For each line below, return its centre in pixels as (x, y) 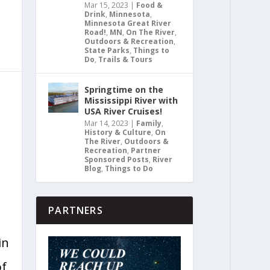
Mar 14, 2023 (107, 124)
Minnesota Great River (128, 24)
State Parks (107, 51)
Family (149, 124)
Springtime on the (124, 90)
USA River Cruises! (124, 111)
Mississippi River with (131, 101)
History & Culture (118, 133)
